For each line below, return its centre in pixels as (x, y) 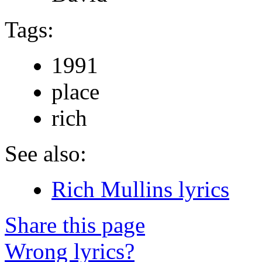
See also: (46, 153)
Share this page (75, 225)
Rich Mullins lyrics (140, 189)
